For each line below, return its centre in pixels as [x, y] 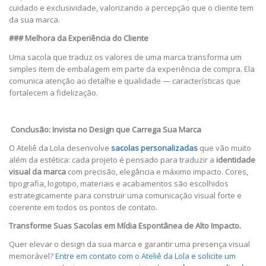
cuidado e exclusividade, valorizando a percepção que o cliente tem [131, 8]
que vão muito [224, 148]
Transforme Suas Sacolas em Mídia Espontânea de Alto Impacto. [125, 225]
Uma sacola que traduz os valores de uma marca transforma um [125, 57]
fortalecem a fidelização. [53, 92]
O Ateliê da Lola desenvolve [60, 148]
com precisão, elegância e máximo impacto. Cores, [157, 171]
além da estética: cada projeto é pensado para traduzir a [113, 159]
